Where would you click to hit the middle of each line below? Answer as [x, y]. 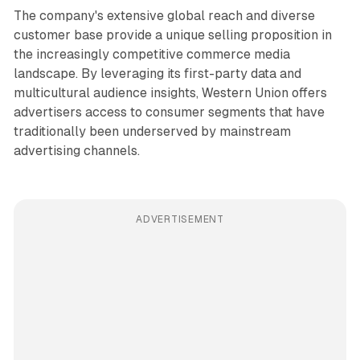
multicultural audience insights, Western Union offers [170, 93]
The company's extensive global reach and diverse [164, 16]
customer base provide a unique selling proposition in [172, 35]
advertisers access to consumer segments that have [169, 112]
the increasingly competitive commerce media [151, 55]
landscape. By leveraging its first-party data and [157, 74]
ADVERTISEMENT [180, 220]
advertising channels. [76, 151]
